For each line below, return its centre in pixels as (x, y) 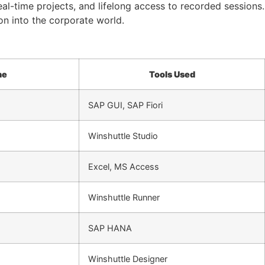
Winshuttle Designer (128, 258)
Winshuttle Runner (124, 197)
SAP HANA (110, 228)
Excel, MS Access (124, 166)
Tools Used (172, 74)
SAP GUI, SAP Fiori (125, 105)
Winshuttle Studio (123, 135)
